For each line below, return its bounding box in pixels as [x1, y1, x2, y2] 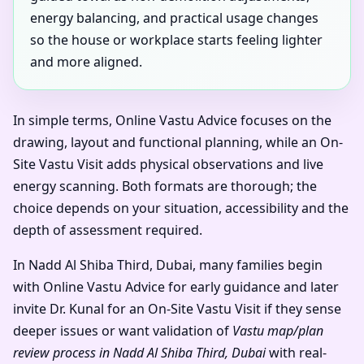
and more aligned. [30, 53, 142, 71]
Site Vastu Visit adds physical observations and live [13, 155, 323, 174]
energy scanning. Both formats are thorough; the [13, 177, 317, 196]
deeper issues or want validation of [13, 322, 232, 340]
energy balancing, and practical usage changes [30, 9, 318, 28]
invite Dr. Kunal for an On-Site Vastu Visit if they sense [13, 300, 341, 318]
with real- [266, 344, 327, 362]
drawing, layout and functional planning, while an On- [13, 133, 343, 152]
